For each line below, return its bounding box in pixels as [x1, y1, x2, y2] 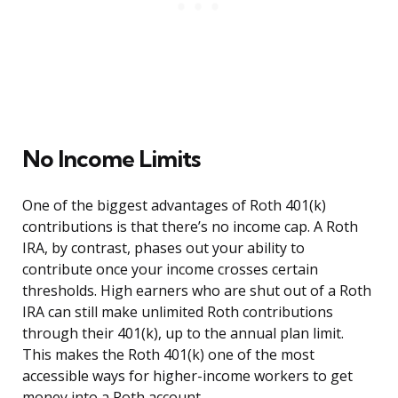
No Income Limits [22, 144, 200, 174]
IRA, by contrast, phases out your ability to [22, 238, 305, 259]
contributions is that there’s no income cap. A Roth [22, 217, 358, 237]
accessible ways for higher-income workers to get [22, 366, 353, 386]
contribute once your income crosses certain [22, 259, 318, 280]
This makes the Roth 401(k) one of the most [22, 345, 314, 365]
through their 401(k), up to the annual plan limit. [22, 323, 344, 344]
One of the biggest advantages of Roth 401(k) [22, 195, 326, 216]
